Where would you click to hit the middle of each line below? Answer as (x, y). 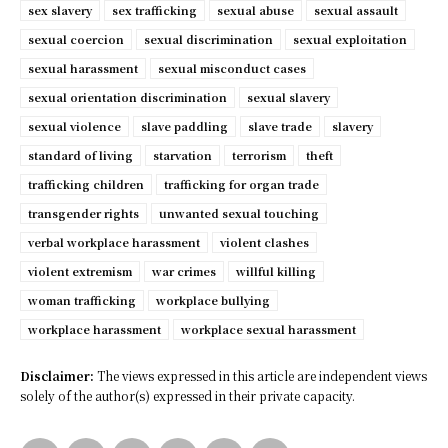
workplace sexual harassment (268, 329)
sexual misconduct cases (232, 68)
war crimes (184, 271)
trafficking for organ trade (241, 184)
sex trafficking (154, 10)
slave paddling (184, 126)
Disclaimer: (57, 376)
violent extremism (80, 271)
